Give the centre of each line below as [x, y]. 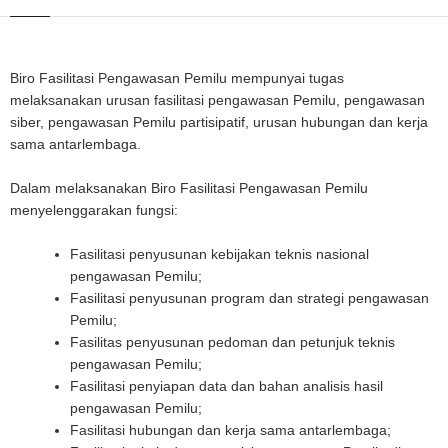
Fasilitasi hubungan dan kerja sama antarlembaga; [232, 430]
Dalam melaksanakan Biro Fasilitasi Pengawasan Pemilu [189, 188]
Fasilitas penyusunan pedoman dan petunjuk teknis [232, 342]
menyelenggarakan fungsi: [96, 210]
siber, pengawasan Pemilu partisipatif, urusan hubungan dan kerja [219, 122]
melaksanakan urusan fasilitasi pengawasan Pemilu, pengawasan [217, 100]
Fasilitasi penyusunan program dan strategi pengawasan [249, 298]
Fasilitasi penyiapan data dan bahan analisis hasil [226, 386]
